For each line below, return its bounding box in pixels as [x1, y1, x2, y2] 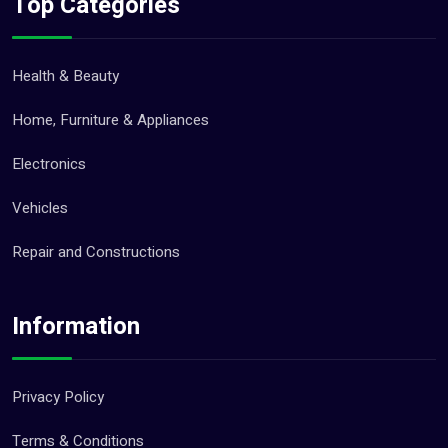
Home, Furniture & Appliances [12, 108, 209, 131]
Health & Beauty [12, 64, 119, 87]
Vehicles [12, 196, 68, 219]
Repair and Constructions [12, 240, 180, 263]
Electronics [12, 152, 86, 175]
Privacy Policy [12, 385, 104, 408]
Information [12, 308, 140, 344]
